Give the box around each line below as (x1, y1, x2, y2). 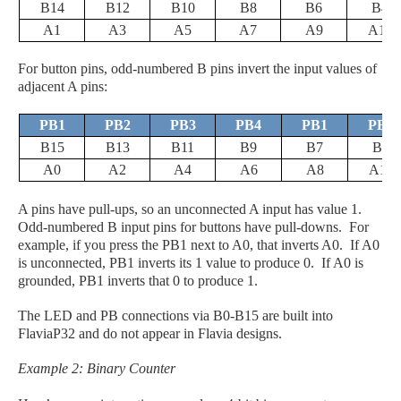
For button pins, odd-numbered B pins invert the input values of (18, 60, 377, 76)
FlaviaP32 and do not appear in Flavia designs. (18, 325, 286, 341)
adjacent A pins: (18, 78, 107, 94)
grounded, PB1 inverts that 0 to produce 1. (18, 272, 258, 288)
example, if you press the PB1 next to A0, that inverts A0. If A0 (18, 236, 380, 252)
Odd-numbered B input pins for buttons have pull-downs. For (18, 218, 369, 235)
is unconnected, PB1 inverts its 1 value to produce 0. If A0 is (18, 254, 363, 270)
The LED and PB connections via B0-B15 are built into (18, 307, 333, 323)
